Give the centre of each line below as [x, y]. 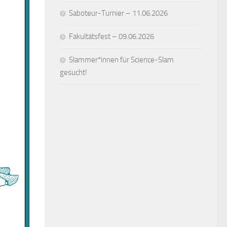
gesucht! [73, 72]
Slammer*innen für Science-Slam [121, 60]
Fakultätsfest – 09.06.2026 [111, 36]
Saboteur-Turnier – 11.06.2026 [118, 13]
